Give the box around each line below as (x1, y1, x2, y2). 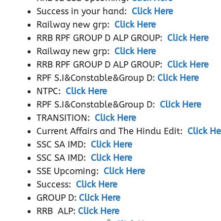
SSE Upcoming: (37, 166, 101, 177)
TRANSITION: (37, 112, 92, 123)
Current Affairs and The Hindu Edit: (37, 126, 185, 137)
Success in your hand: (37, 6, 129, 17)
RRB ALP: (37, 206, 75, 217)
